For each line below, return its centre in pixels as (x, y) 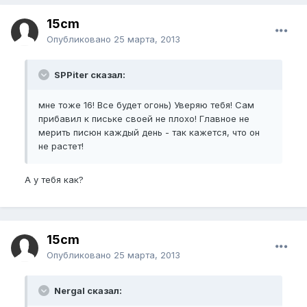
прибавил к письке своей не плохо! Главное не (144, 119)
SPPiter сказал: (89, 75)
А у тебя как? (54, 180)
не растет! (61, 146)
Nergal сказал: (87, 291)
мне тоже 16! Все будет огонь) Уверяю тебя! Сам (146, 105)
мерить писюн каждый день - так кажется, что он (149, 132)
